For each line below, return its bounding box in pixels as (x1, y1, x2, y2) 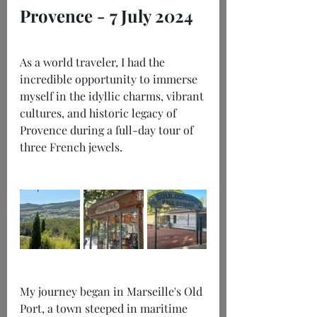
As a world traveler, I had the (20, 54, 168, 70)
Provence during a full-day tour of (20, 122, 196, 138)
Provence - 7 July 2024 (20, 4, 193, 28)
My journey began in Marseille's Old (20, 284, 205, 299)
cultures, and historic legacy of (20, 105, 179, 121)
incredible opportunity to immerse (20, 71, 200, 87)
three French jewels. (20, 139, 122, 155)
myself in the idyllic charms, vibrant (20, 88, 207, 104)
